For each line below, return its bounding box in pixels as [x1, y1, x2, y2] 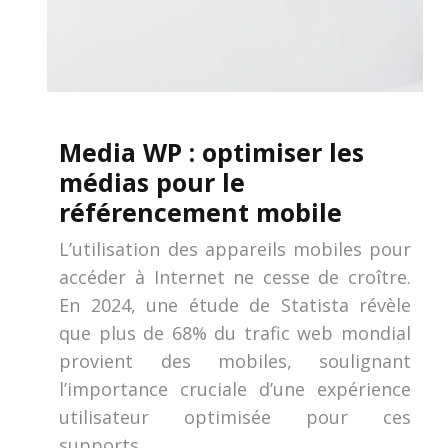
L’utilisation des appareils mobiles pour [59, 237, 411, 261]
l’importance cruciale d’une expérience [59, 377, 411, 401]
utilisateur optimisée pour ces [59, 405, 411, 429]
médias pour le [59, 165, 246, 199]
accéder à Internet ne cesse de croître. [59, 265, 411, 289]
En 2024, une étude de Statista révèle [59, 293, 411, 317]
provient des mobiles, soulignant [59, 349, 411, 373]
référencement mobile [59, 195, 343, 229]
